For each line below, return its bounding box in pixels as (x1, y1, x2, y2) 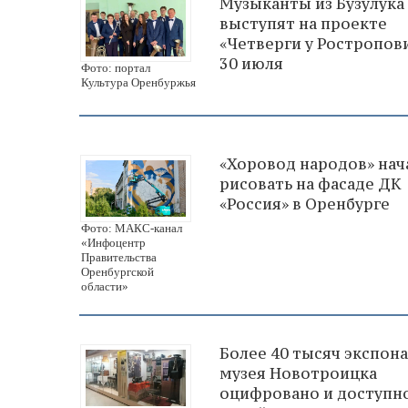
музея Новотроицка (219, 362, 377, 383)
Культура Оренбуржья (81, 75, 196, 89)
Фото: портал (81, 60, 150, 75)
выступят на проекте (219, 14, 387, 35)
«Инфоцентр (81, 235, 146, 250)
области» (81, 279, 128, 293)
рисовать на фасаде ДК (219, 173, 401, 194)
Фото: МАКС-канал (81, 220, 182, 235)
